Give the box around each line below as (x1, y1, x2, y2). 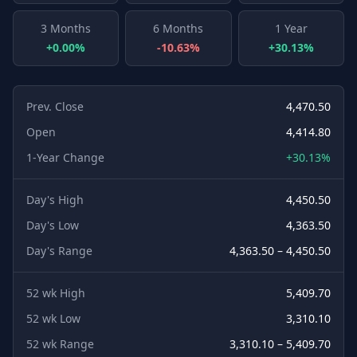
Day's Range (26, 243, 92, 258)
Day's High (26, 192, 84, 207)
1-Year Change (26, 150, 104, 165)
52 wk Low (26, 311, 80, 326)
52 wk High (26, 285, 85, 300)
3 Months (41, 21, 92, 36)
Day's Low (26, 218, 79, 233)
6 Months (153, 21, 204, 36)
